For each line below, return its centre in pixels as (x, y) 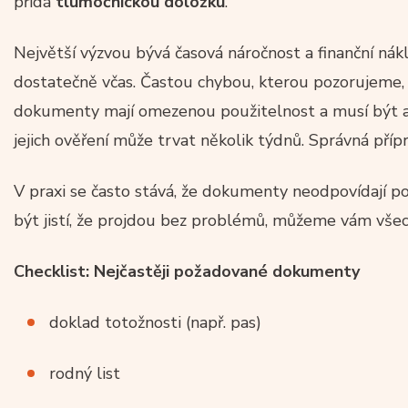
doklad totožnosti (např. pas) (155, 322)
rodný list (85, 373)
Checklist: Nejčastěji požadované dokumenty (189, 271)
